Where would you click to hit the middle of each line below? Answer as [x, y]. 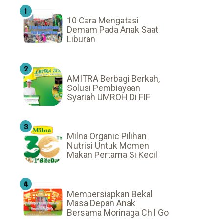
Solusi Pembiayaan [104, 88]
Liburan [81, 39]
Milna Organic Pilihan [107, 136]
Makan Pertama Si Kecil [112, 154]
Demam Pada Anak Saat [113, 30]
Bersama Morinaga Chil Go [118, 212]
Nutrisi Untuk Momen [108, 145]
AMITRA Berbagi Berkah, [113, 78]
